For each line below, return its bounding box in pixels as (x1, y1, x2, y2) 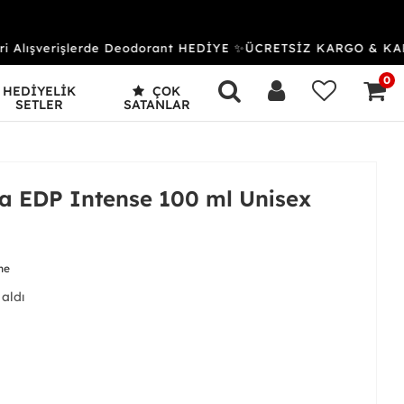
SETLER (15, 96, 64, 113)
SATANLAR (123, 96, 190, 113)
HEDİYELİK (3, 82, 77, 99)
